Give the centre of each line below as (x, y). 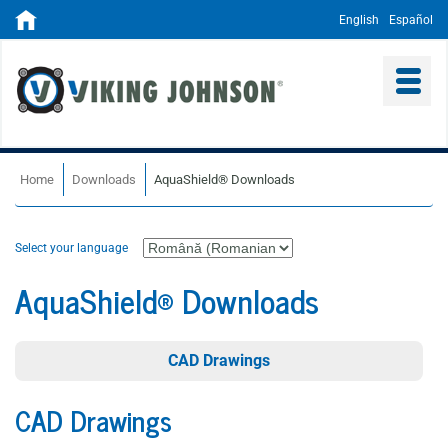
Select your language (71, 248)
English (359, 20)
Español (411, 20)
